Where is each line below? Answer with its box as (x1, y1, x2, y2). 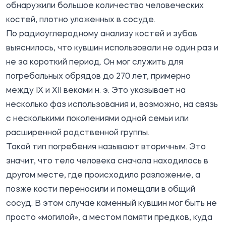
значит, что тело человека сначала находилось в (6, 157, 208, 165)
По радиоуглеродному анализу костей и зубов (6, 30, 197, 38)
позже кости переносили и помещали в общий (6, 185, 195, 194)
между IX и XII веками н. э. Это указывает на (6, 86, 186, 95)
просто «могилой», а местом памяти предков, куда (6, 213, 212, 222)
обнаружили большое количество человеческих (6, 2, 204, 10)
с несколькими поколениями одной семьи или (6, 115, 189, 123)
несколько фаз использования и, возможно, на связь (6, 100, 218, 109)
